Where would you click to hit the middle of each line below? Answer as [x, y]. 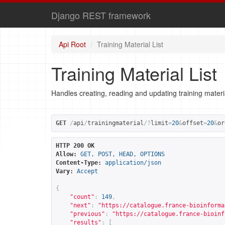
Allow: [66, 154]
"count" [82, 197]
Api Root [72, 44]
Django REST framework [101, 15]
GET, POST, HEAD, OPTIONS [123, 154]
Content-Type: [79, 163]
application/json [133, 163]
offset [193, 123]
